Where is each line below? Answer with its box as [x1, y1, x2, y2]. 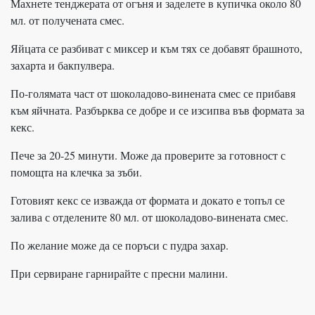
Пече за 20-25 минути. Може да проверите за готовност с [11, 148, 285, 163]
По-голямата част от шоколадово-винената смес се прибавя [11, 86, 295, 101]
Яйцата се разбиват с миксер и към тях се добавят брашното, [11, 41, 302, 56]
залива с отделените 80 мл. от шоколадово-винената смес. [11, 210, 288, 225]
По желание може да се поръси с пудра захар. [11, 238, 229, 253]
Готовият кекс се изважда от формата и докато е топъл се [11, 193, 285, 208]
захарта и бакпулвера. [11, 58, 115, 73]
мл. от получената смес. [11, 13, 124, 28]
